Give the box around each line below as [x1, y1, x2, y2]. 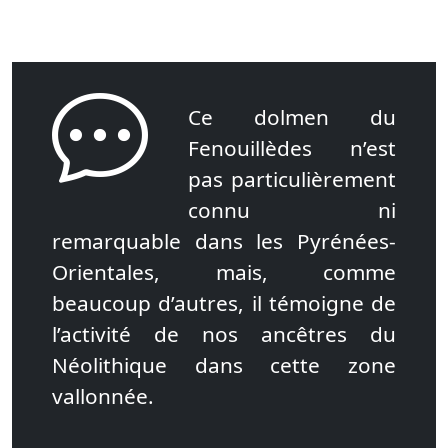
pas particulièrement [188, 165, 396, 193]
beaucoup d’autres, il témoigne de [52, 289, 396, 317]
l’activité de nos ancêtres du [52, 320, 396, 348]
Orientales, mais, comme [52, 258, 396, 286]
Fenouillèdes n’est [188, 134, 396, 162]
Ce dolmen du [188, 103, 396, 131]
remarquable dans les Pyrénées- [52, 227, 396, 255]
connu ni [188, 196, 396, 224]
